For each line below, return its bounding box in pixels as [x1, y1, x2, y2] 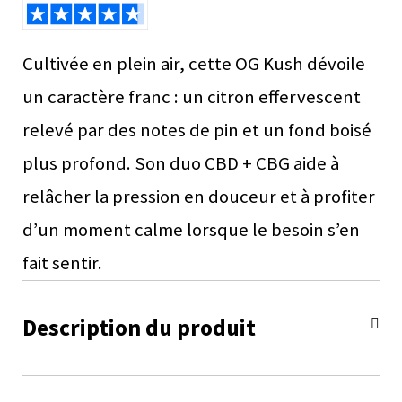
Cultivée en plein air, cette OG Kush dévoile [22, 52, 365, 76]
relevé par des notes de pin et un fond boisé [22, 118, 371, 143]
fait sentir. [22, 251, 102, 275]
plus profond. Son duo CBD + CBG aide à [22, 152, 339, 176]
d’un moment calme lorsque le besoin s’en [22, 218, 360, 242]
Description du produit [22, 313, 256, 343]
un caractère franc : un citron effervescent [22, 85, 361, 109]
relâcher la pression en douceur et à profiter [22, 185, 375, 209]
